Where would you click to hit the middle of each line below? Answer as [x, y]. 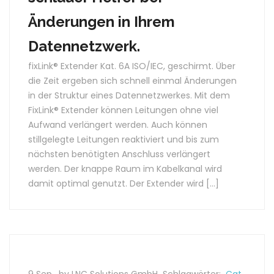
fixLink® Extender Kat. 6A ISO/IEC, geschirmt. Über [132, 66]
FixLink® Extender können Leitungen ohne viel [123, 110]
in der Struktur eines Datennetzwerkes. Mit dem [129, 95]
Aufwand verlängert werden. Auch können [118, 125]
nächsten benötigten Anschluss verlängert [119, 154]
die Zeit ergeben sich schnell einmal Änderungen [132, 81]
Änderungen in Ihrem [102, 22]
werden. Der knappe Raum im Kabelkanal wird [125, 169]
